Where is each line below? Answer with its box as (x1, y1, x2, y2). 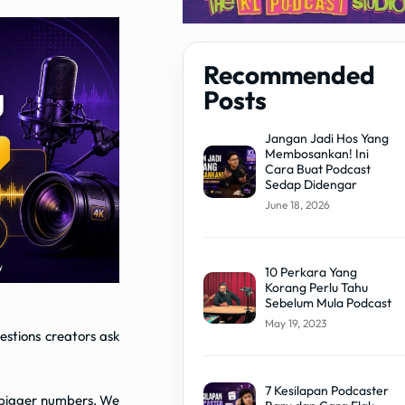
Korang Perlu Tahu (264, 278, 368, 296)
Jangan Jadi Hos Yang (264, 129, 389, 146)
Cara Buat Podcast (264, 160, 371, 177)
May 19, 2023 (264, 316, 326, 330)
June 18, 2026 (264, 197, 330, 212)
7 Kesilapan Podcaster (264, 381, 389, 399)
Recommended (203, 58, 376, 90)
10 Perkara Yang (264, 263, 357, 280)
